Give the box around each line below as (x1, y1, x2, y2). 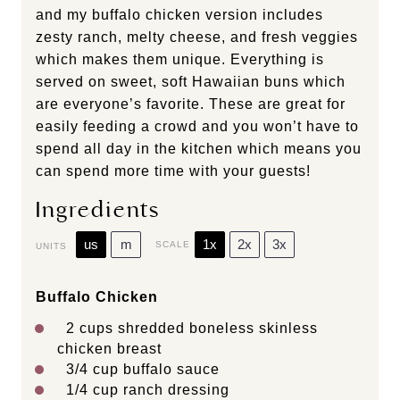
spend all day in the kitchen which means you (36, 140, 362, 156)
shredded (113, 320, 189, 336)
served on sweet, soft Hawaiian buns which (36, 73, 346, 89)
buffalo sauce (123, 361, 220, 377)
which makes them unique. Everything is (36, 51, 324, 67)
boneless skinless (189, 320, 318, 336)
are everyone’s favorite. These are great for (36, 96, 346, 112)
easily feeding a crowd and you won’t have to (36, 118, 359, 134)
